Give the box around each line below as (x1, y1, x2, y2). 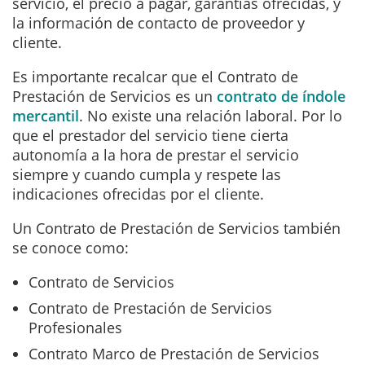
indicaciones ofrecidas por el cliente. (12, 183, 272, 204)
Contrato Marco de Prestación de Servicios (29, 343, 319, 363)
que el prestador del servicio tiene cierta (12, 125, 288, 145)
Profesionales (29, 317, 122, 337)
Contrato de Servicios (29, 271, 174, 292)
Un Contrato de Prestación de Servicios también (12, 218, 341, 238)
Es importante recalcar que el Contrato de (12, 66, 298, 86)
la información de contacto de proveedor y (12, 12, 305, 33)
